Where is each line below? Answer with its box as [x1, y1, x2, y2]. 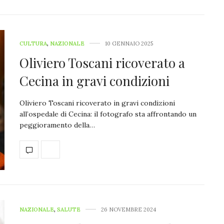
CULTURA [19, 40, 47, 47]
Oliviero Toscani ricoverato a [19, 54, 185, 72]
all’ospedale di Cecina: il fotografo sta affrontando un [19, 109, 196, 119]
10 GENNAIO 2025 [105, 40, 153, 47]
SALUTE [57, 206, 80, 213]
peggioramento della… [19, 120, 95, 130]
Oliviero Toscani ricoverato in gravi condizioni [19, 98, 175, 108]
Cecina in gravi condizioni [19, 72, 169, 90]
